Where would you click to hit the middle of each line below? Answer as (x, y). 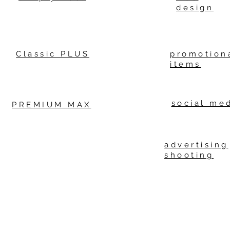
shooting (189, 155)
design (195, 8)
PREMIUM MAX (52, 105)
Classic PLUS (53, 54)
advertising (196, 145)
